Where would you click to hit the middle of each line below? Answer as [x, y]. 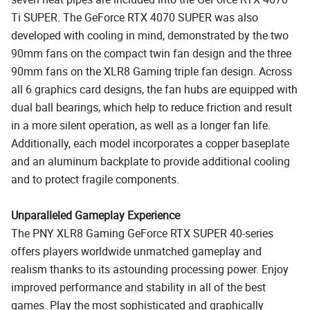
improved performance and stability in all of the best [138, 287]
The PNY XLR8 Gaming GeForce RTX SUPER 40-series [142, 233]
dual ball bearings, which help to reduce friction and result [152, 107]
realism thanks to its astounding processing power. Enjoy [150, 269]
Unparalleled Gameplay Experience [95, 215]
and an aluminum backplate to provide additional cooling [151, 161]
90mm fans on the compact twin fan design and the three [151, 53]
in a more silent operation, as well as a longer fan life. [141, 125]
